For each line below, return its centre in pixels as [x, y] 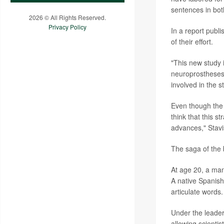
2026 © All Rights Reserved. [67, 17]
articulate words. [197, 191]
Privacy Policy [67, 26]
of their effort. [192, 41]
